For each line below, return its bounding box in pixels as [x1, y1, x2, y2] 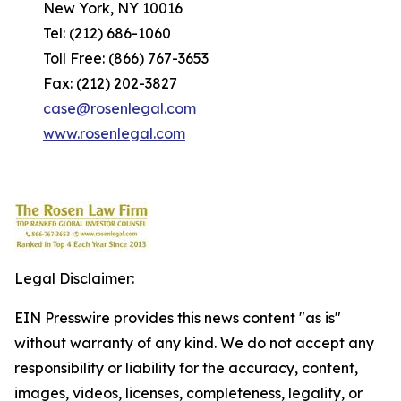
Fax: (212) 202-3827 [14, 74, 177, 92]
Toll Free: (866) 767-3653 [14, 49, 209, 67]
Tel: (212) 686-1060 [14, 24, 171, 42]
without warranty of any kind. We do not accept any [14, 334, 374, 352]
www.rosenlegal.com [43, 124, 185, 142]
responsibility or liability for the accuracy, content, [14, 359, 358, 377]
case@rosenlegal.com [43, 99, 196, 117]
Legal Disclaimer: [14, 269, 134, 287]
